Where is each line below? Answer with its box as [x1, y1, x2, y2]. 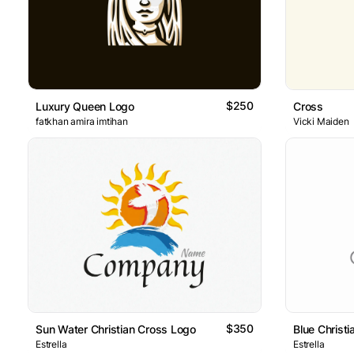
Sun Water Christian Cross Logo [36, 322, 196, 337]
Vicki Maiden [293, 115, 349, 127]
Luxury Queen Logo [36, 99, 134, 113]
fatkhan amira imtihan [36, 115, 128, 127]
